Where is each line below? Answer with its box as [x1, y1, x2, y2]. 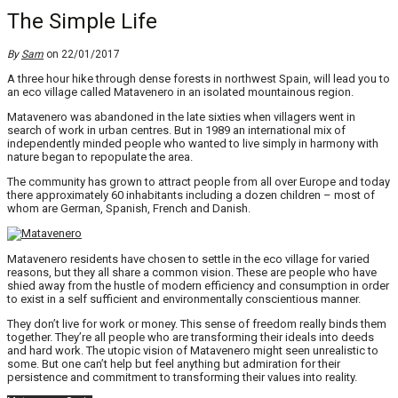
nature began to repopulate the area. [7, 150, 193, 164]
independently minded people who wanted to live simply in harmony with [7, 137, 378, 151]
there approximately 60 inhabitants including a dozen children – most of [7, 188, 375, 203]
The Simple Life [7, 9, 157, 35]
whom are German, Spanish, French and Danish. [7, 202, 251, 216]
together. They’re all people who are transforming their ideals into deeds [7, 330, 374, 345]
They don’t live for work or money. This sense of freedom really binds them [7, 317, 386, 331]
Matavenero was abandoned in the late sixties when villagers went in [7, 110, 355, 124]
